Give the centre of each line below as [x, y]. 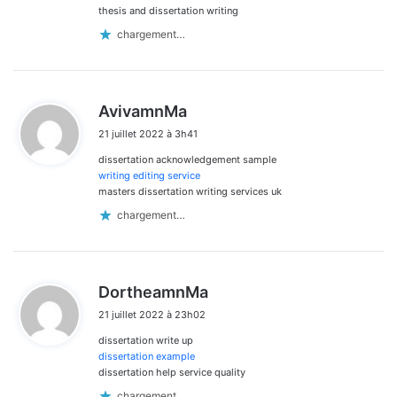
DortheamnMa [153, 292]
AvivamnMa [143, 111]
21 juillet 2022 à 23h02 [152, 314]
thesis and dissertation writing [168, 10]
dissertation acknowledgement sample [187, 159]
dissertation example [147, 356]
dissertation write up [146, 340]
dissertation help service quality [172, 372]
